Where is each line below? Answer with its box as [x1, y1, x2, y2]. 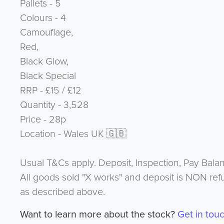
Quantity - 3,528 [19, 97, 88, 112]
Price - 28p [19, 111, 66, 126]
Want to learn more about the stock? [19, 206, 177, 221]
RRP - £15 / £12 [19, 82, 81, 97]
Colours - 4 [19, 10, 66, 25]
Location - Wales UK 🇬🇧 [19, 126, 126, 141]
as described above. [19, 184, 105, 199]
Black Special [19, 68, 76, 83]
